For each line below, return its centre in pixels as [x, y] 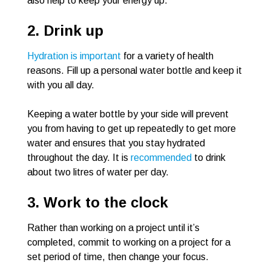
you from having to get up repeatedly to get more [132, 129]
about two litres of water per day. [98, 172]
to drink [209, 158]
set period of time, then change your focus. [118, 257]
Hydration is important [74, 56]
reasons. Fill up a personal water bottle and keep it [135, 71]
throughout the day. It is [79, 158]
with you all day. [61, 85]
